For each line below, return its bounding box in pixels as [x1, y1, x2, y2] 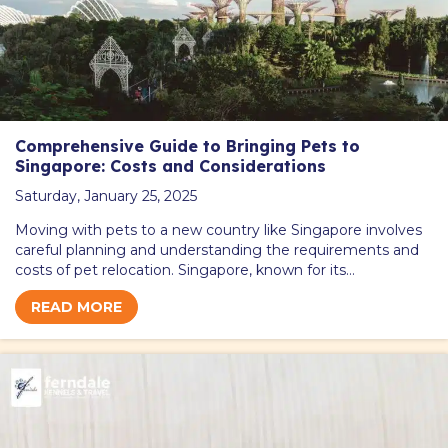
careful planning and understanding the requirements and [15, 240, 419, 259]
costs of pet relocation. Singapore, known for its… [15, 260, 355, 279]
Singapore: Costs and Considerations [15, 155, 326, 176]
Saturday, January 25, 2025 [15, 186, 197, 205]
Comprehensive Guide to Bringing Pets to [15, 135, 360, 156]
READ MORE [31, 297, 122, 316]
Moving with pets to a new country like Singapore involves [15, 220, 422, 239]
